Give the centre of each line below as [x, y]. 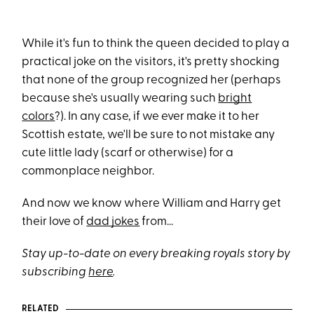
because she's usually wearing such [120, 98]
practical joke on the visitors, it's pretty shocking [151, 62]
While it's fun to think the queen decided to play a [156, 44]
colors [39, 117]
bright [235, 98]
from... [158, 222]
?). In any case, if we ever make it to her [157, 117]
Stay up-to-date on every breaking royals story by [156, 254]
